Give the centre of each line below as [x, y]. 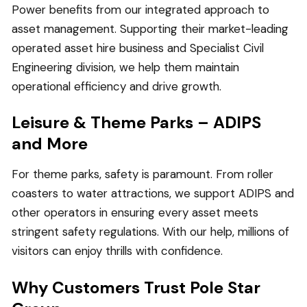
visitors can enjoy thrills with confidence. [117, 251]
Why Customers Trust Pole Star [136, 288]
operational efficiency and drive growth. [116, 86]
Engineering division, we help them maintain [125, 67]
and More [50, 144]
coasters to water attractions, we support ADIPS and [153, 194]
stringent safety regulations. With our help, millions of [150, 232]
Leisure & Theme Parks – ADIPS [136, 123]
